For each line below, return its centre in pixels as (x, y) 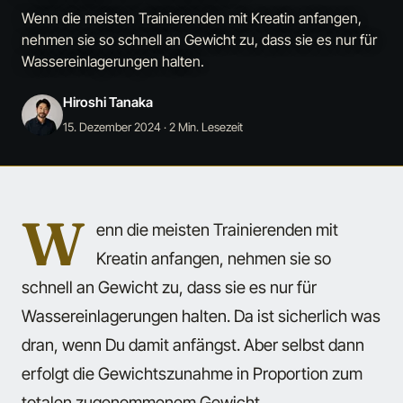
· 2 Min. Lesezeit (202, 127)
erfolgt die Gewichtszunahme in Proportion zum (192, 374)
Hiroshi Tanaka (108, 102)
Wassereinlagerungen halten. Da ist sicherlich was (201, 316)
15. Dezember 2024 (112, 127)
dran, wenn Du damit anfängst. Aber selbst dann (193, 345)
